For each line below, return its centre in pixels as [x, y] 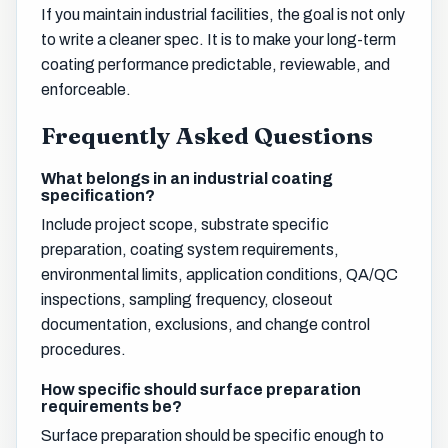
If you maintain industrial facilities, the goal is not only [223, 15]
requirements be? [111, 406]
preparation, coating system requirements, [190, 249]
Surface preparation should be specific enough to [212, 435]
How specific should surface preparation [201, 389]
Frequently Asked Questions [207, 136]
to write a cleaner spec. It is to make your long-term [218, 40]
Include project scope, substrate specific [185, 224]
